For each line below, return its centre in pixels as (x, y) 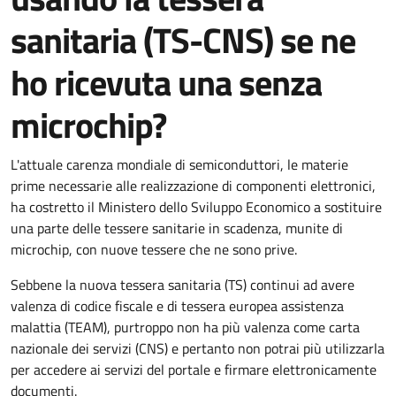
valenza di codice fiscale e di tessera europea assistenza (177, 306)
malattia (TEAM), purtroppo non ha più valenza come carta (185, 327)
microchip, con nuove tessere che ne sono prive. (156, 249)
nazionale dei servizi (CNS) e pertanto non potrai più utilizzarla (198, 348)
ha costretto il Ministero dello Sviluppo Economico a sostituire (196, 207)
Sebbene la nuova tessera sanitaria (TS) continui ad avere (183, 285)
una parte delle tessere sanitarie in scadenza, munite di (177, 228)
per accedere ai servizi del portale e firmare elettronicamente (194, 369)
